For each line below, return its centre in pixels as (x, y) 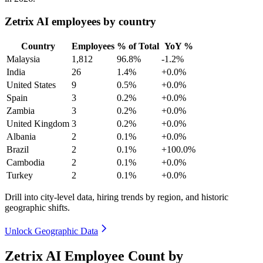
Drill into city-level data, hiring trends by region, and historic (117, 197)
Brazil (18, 149)
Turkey (20, 175)
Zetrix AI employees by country (80, 22)
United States (31, 85)
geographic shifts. (37, 207)
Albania (21, 136)
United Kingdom (38, 123)
